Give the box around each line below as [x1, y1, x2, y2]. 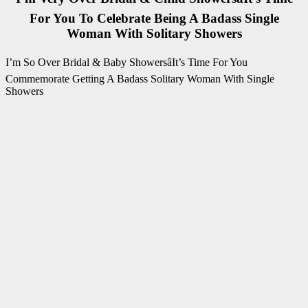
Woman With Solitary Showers [66, 25, 242, 41]
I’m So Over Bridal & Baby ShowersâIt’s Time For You [5, 56, 247, 68]
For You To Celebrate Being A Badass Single [29, 10, 279, 25]
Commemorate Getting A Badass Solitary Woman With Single [5, 72, 274, 85]
